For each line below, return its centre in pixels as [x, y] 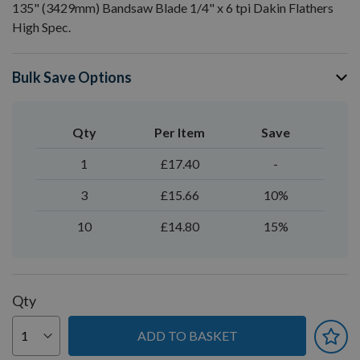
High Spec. [41, 27]
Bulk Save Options [72, 77]
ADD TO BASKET [187, 335]
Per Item [180, 132]
